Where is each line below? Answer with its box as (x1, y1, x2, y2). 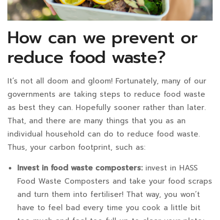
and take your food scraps (110, 176, 212, 187)
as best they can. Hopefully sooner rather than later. (7, 102, 206, 113)
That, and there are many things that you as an (7, 115, 186, 127)
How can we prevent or (7, 25, 198, 51)
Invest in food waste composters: (17, 163, 145, 174)
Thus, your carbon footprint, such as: (7, 142, 148, 153)
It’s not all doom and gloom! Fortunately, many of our (7, 76, 206, 87)
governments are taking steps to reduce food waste (7, 89, 205, 100)
